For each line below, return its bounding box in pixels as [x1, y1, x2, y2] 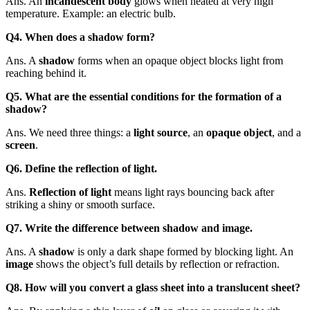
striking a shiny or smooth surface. [6, 198, 155, 210]
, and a [272, 126, 301, 138]
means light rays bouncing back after [111, 185, 274, 198]
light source [134, 126, 188, 138]
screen [6, 138, 35, 151]
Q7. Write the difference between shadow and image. [6, 221, 253, 234]
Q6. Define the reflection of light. [6, 162, 157, 174]
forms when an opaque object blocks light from [75, 54, 283, 66]
